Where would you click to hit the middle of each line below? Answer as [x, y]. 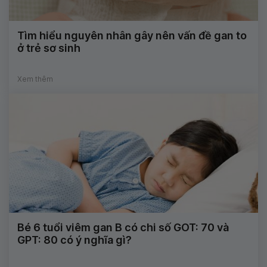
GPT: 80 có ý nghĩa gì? [74, 240]
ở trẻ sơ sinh [49, 48]
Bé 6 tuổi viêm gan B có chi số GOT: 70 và [123, 227]
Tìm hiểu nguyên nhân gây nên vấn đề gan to [132, 35]
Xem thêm [35, 79]
